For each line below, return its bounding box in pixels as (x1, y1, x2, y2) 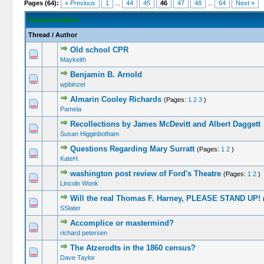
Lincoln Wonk (60, 180, 98, 187)
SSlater (60, 204, 81, 212)
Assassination (28, 15, 80, 24)
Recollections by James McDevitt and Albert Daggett (70, 120, 260, 128)
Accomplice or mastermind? (70, 219, 174, 227)
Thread (28, 31, 50, 38)
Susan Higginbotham (60, 130, 119, 137)
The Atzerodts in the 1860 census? (70, 243, 196, 252)
